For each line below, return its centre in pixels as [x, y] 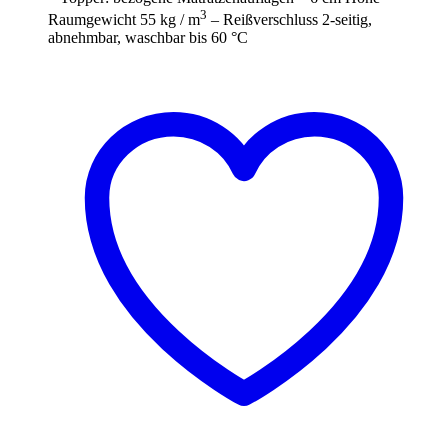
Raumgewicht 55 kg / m [124, 19]
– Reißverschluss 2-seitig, [289, 19]
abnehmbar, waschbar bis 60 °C [148, 37]
